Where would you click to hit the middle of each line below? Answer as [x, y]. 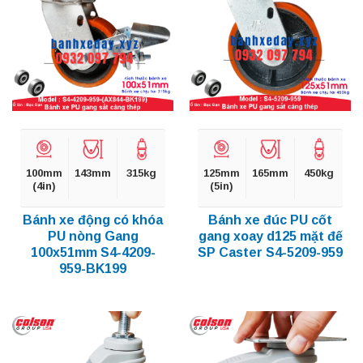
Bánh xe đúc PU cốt [270, 220]
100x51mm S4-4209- [93, 253]
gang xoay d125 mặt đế [270, 237]
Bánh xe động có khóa [93, 220]
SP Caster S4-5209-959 [270, 253]
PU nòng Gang [93, 237]
